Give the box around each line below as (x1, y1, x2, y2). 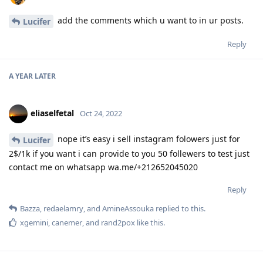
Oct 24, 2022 (80, 107, 122, 119)
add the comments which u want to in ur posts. (55, 15, 244, 26)
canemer (52, 217, 82, 228)
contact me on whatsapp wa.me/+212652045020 (9, 161, 198, 173)
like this (135, 217, 163, 228)
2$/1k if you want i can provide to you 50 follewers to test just (9, 147, 249, 159)
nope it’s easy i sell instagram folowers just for (55, 133, 240, 144)
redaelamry (43, 203, 83, 214)
